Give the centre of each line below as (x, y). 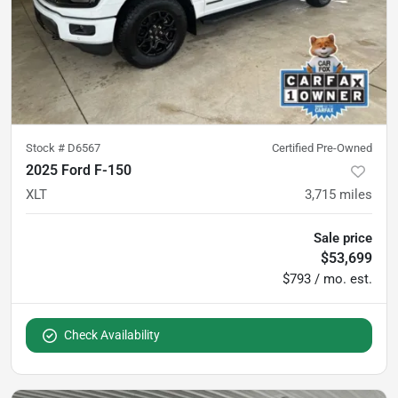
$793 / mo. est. (327, 279)
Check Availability (112, 335)
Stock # (47, 148)
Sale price (343, 239)
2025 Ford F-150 (79, 171)
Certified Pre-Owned (322, 148)
